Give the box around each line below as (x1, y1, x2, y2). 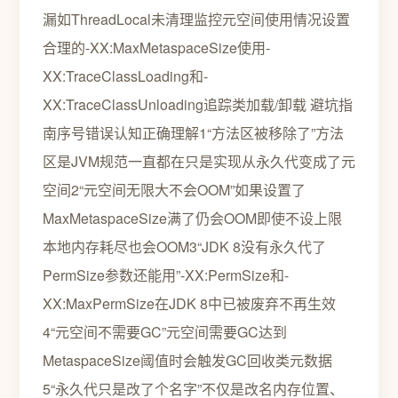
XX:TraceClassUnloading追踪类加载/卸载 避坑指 (43, 94, 353, 115)
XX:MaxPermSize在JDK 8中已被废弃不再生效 (43, 293, 336, 314)
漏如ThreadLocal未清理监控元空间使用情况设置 (43, 9, 350, 29)
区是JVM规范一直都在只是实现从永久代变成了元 (43, 151, 355, 171)
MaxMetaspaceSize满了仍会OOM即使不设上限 (43, 208, 342, 228)
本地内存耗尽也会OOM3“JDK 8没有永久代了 (43, 236, 326, 257)
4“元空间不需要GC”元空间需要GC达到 (43, 322, 287, 342)
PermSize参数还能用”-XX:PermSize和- (43, 265, 289, 285)
